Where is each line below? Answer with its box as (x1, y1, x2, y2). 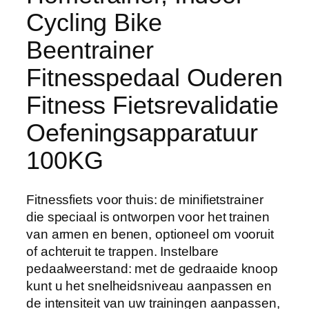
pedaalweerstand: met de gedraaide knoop (26, 261, 279, 276)
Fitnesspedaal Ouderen (26, 63, 283, 92)
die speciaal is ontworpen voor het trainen (26, 209, 270, 224)
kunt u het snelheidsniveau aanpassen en (26, 278, 272, 293)
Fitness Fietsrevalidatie (26, 90, 279, 119)
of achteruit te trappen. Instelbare (26, 243, 219, 259)
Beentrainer (26, 35, 154, 64)
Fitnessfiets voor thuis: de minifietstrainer (26, 192, 263, 207)
